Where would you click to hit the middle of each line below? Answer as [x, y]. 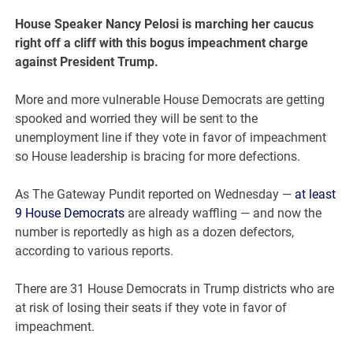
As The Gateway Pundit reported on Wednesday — [155, 195]
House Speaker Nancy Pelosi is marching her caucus [165, 24]
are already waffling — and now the [223, 214]
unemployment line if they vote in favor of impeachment [171, 138]
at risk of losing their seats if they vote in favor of [151, 308]
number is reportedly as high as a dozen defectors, [155, 232]
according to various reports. [95, 251]
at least [316, 195]
